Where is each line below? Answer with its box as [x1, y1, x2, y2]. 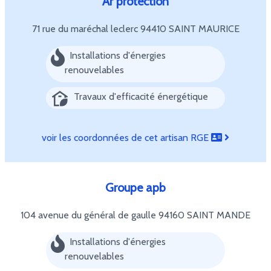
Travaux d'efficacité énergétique [74, 91, 208, 102]
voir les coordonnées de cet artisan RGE [42, 132, 211, 143]
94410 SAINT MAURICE [140, 23, 240, 34]
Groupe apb [105, 180, 166, 195]
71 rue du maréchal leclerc [31, 23, 140, 34]
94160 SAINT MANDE [158, 209, 250, 221]
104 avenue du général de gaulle [21, 209, 158, 221]
